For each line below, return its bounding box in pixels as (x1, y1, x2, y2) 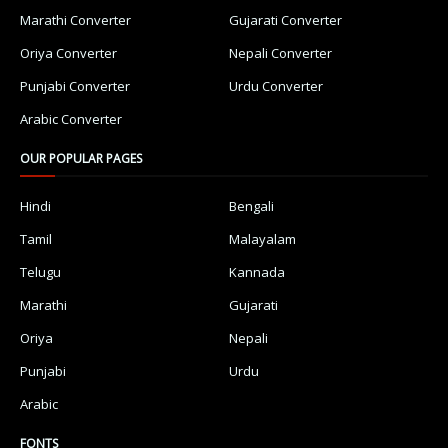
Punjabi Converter (20, 76, 130, 95)
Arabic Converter (20, 109, 122, 128)
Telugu (20, 262, 61, 281)
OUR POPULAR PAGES (20, 149, 142, 167)
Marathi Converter (20, 10, 131, 29)
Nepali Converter (229, 43, 332, 62)
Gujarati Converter (229, 10, 342, 29)
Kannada (229, 262, 285, 281)
